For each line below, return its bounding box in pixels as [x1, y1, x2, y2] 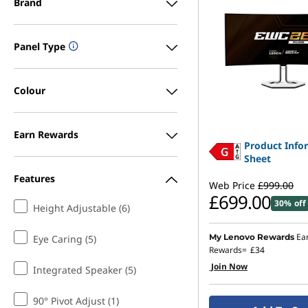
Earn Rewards [14, 127, 78, 141]
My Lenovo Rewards [209, 232, 294, 242]
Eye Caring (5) [33, 232, 96, 245]
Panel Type [14, 39, 65, 53]
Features [14, 171, 55, 185]
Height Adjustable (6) [33, 201, 130, 214]
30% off [274, 197, 307, 209]
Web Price [209, 179, 255, 192]
